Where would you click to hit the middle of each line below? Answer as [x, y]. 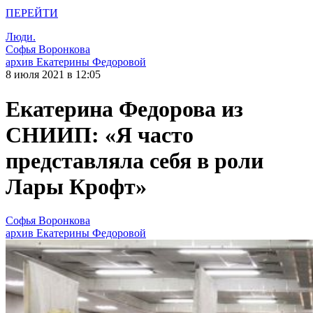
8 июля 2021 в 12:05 [53, 75]
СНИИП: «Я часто [100, 134]
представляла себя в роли [134, 160]
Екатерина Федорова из [124, 109]
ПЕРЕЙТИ [32, 13]
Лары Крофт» [76, 186]
